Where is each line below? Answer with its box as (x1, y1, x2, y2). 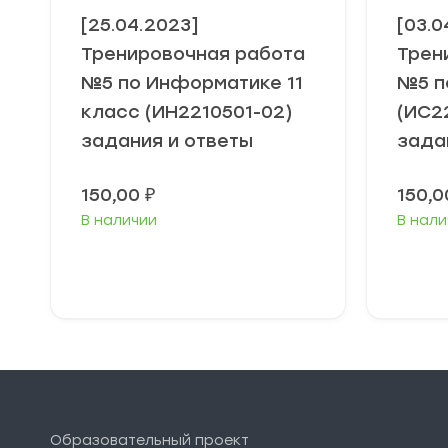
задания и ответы (81, 130, 253, 152)
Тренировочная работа (81, 43, 305, 65)
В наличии (81, 212, 157, 229)
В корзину (163, 258, 248, 277)
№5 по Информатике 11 (81, 72, 303, 94)
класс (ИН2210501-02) (81, 101, 293, 123)
